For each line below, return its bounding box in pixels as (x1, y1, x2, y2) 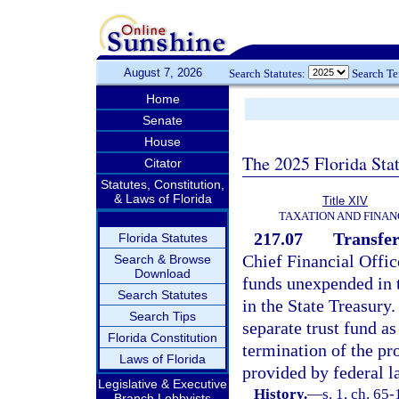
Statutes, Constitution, (101, 177, 224, 191)
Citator (143, 156, 182, 170)
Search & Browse (114, 252, 211, 266)
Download (134, 266, 191, 281)
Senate (142, 113, 183, 127)
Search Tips (129, 309, 196, 323)
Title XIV (322, 194, 368, 208)
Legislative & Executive (98, 377, 227, 391)
